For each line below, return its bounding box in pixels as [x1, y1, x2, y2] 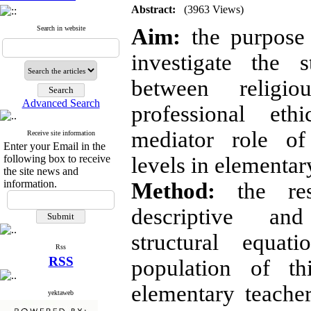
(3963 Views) [184, 3, 244, 15]
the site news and [3, 165, 78, 177]
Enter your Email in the [3, 140, 106, 152]
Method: [131, 178, 237, 203]
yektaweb [48, 289, 74, 296]
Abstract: [131, 3, 176, 15]
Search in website [36, 24, 85, 32]
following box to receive [3, 153, 110, 165]
